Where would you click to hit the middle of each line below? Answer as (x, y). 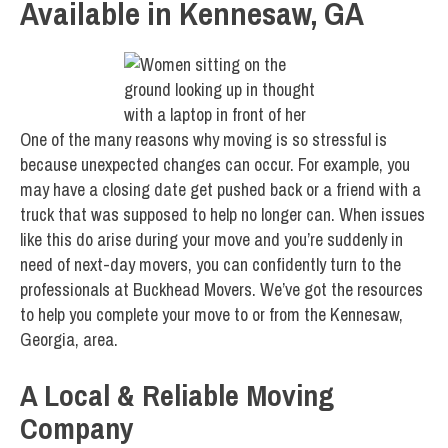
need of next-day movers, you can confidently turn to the (210, 265)
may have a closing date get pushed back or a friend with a (220, 190)
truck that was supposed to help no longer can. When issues (222, 215)
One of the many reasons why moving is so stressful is (203, 140)
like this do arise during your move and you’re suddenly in (211, 240)
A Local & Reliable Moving (177, 395)
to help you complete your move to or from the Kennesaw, (211, 315)
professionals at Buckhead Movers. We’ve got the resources (221, 290)
